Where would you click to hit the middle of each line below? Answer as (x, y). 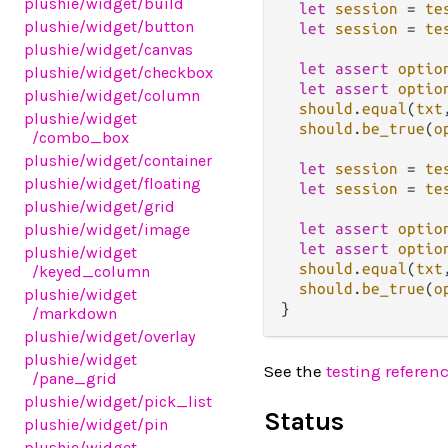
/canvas (165, 49)
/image (163, 229)
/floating (169, 183)
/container (174, 160)
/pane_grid (75, 378)
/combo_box (81, 137)
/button (165, 26)
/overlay (166, 336)
